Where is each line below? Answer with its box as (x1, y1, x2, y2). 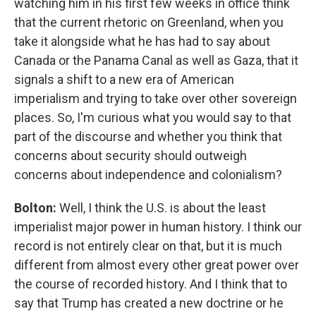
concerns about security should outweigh (14, 148, 247, 163)
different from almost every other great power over (14, 257, 299, 272)
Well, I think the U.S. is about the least (59, 200, 266, 215)
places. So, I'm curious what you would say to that (14, 110, 291, 125)
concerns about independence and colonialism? (14, 167, 282, 182)
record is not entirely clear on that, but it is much (14, 238, 282, 253)
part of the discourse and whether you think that (14, 129, 282, 144)
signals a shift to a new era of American (14, 72, 234, 87)
